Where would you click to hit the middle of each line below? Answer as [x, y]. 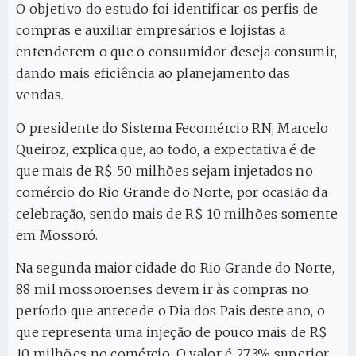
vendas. [40, 95]
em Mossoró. [57, 235]
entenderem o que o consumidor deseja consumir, [177, 52]
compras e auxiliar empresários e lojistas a [151, 31]
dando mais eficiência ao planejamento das [153, 74]
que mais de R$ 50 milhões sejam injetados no [165, 170]
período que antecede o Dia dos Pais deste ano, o [171, 311]
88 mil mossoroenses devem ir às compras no [163, 290]
